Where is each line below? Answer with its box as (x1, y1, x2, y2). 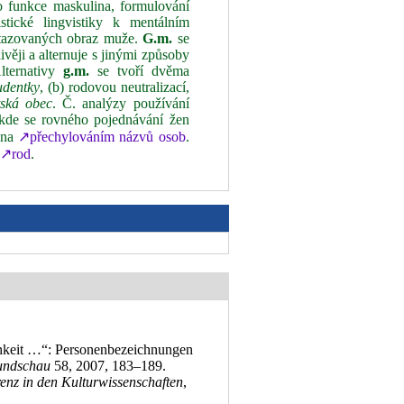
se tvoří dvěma (89, 63, 189, 78)
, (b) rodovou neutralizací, (40, 79, 189, 95)
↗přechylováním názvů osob (17, 129, 186, 144)
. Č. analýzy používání (52, 96, 189, 111)
